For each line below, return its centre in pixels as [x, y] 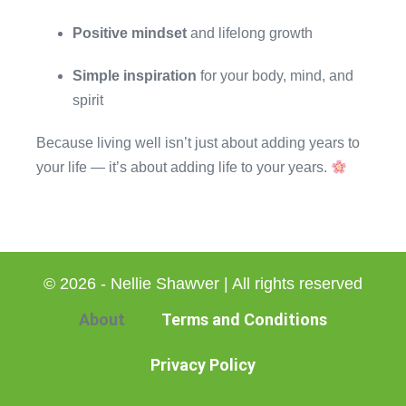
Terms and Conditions [244, 319]
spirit [88, 100]
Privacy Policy [203, 365]
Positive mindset [130, 33]
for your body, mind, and [275, 76]
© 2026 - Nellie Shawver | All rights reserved [203, 284]
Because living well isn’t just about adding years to [198, 143]
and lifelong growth [250, 33]
